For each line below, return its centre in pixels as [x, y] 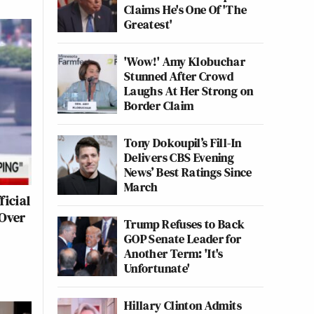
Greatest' [149, 24]
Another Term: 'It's [174, 253]
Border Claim [159, 105]
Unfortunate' [157, 268]
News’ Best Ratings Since [188, 172]
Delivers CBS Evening [179, 157]
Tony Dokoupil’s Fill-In [183, 143]
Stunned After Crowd [179, 76]
